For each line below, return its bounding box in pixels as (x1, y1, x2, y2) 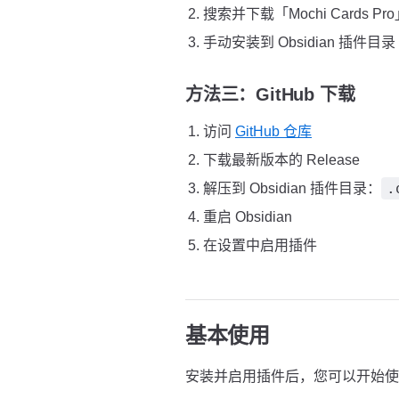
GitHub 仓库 (235, 124, 312, 139)
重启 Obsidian (203, 209, 292, 224)
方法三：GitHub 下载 (185, 85, 355, 104)
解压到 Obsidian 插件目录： (203, 181, 381, 196)
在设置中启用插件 (203, 238, 317, 253)
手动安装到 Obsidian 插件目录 (203, 35, 395, 50)
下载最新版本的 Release (203, 152, 360, 167)
